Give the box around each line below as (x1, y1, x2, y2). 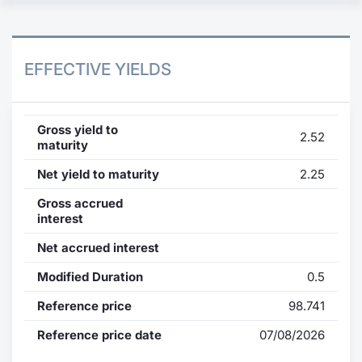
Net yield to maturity (37, 166, 159, 182)
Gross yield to (37, 121, 118, 137)
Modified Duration (37, 268, 143, 284)
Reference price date (37, 326, 162, 343)
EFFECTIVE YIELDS (24, 59, 171, 79)
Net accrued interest (37, 239, 159, 255)
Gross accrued (37, 195, 123, 211)
